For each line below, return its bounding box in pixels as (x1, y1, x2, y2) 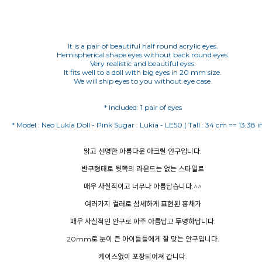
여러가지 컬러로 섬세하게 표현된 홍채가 (84, 199, 201, 208)
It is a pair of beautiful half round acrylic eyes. (67, 42, 218, 50)
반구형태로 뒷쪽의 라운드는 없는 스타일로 (81, 164, 204, 173)
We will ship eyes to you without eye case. (73, 77, 212, 85)
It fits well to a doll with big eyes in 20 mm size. (64, 68, 222, 77)
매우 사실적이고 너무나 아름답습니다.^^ (84, 182, 202, 191)
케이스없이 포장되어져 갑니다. (98, 252, 187, 261)
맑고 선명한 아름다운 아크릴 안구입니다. (84, 147, 202, 156)
